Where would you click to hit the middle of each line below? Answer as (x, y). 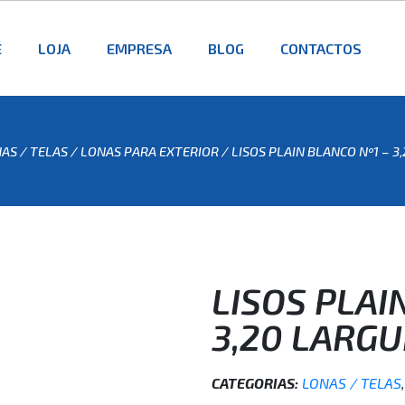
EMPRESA (139, 48)
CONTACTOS (320, 48)
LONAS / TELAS (352, 383)
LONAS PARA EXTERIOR (150, 151)
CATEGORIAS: (255, 383)
